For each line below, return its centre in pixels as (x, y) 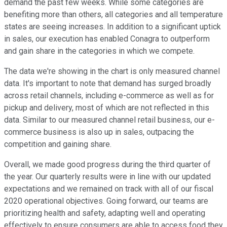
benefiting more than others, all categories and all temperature (113, 15)
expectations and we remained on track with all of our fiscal (109, 189)
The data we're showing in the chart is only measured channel (112, 71)
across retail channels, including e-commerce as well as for (109, 96)
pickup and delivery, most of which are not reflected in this (107, 108)
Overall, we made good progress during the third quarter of (107, 165)
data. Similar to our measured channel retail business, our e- (109, 120)
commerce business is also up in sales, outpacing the (99, 132)
